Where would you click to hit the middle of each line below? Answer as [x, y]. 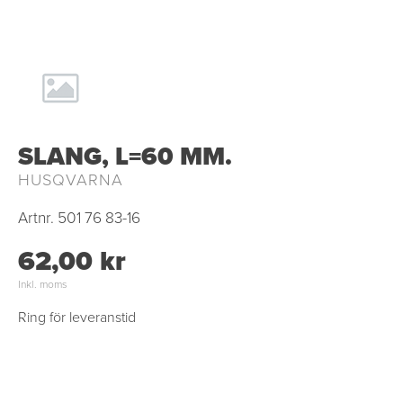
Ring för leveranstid [77, 317]
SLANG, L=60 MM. [125, 156]
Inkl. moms [43, 284]
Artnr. [36, 218]
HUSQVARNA [71, 180]
